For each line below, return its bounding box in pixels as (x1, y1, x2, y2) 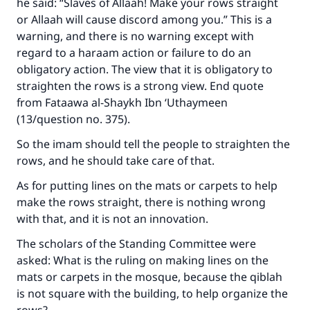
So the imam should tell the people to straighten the (17, 136, 290, 152)
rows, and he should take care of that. (17, 153, 217, 168)
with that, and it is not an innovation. (17, 211, 211, 226)
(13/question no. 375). (17, 111, 133, 127)
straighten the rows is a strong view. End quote (17, 78, 264, 93)
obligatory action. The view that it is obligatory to (17, 62, 273, 77)
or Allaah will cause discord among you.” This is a (17, 12, 272, 27)
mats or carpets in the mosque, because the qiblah (17, 269, 282, 284)
